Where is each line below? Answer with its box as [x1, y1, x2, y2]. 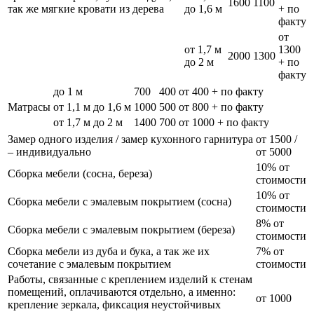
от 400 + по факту [179, 86, 264, 98]
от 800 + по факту [179, 101, 264, 114]
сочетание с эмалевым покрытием [8, 258, 171, 271]
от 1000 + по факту [179, 116, 269, 129]
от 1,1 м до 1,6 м [53, 101, 131, 114]
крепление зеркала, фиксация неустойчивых [8, 299, 221, 311]
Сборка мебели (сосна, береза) [8, 168, 152, 180]
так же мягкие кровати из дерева [8, 3, 164, 15]
